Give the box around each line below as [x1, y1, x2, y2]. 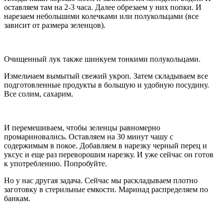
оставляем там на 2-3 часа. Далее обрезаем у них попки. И [4, 2, 202, 11]
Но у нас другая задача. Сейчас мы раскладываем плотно [4, 176, 198, 185]
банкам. [4, 194, 30, 203]
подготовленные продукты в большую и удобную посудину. [4, 80, 209, 89]
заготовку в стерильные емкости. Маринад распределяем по [4, 185, 208, 194]
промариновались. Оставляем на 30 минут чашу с [4, 132, 173, 141]
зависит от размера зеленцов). [4, 20, 106, 29]
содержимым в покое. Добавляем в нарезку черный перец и [4, 141, 207, 150]
